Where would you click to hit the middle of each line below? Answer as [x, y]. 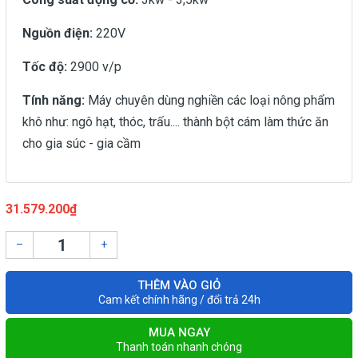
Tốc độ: [46, 67]
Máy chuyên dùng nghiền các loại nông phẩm [210, 100]
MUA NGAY [179, 332]
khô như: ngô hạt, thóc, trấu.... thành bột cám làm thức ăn [175, 122]
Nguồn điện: [59, 33]
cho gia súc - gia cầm [83, 143]
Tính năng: [54, 100]
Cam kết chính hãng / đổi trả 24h [179, 300]
